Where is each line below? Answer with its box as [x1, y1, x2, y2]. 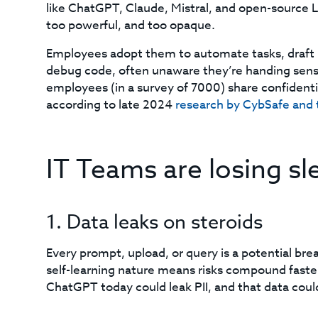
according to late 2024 [45, 96, 175, 114]
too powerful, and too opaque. [45, 16, 215, 34]
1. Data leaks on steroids [45, 209, 263, 234]
